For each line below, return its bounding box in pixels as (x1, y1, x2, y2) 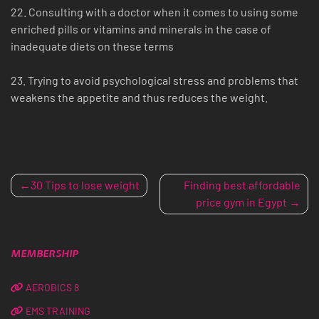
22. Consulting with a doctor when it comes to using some (11, 5, 298, 19)
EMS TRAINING (26, 305, 90, 318)
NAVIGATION (10, 202, 163, 232)
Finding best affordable (183, 178, 300, 192)
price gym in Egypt (195, 195, 287, 209)
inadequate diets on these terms (11, 39, 174, 53)
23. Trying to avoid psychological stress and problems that (11, 73, 298, 88)
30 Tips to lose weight (30, 178, 140, 192)
